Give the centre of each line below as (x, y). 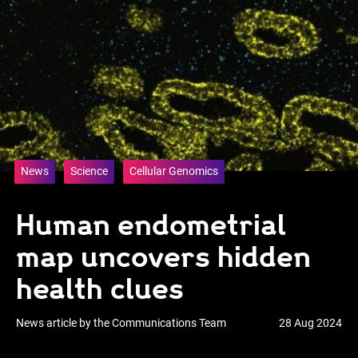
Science (89, 171)
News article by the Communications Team (121, 323)
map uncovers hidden (163, 257)
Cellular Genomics (174, 171)
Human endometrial (151, 225)
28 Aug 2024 (310, 323)
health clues (100, 289)
